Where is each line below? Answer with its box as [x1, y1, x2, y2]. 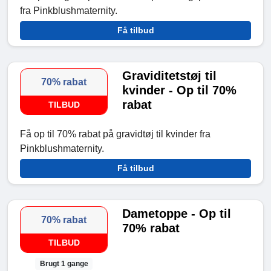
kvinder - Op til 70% [122, 83, 237, 97]
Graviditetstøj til [122, 68, 217, 82]
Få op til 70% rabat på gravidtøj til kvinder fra [20, 128, 211, 139]
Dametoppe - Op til [122, 206, 232, 220]
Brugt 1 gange [39, 259, 88, 268]
